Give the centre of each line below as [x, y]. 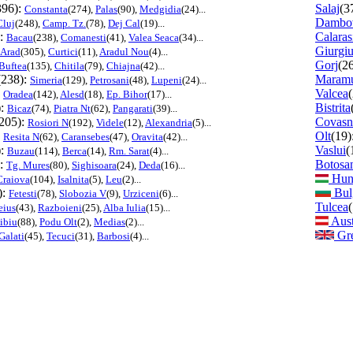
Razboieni [60, 207]
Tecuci [61, 236]
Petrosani [110, 80]
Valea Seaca [154, 37]
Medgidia [160, 9]
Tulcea [332, 206]
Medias [110, 221]
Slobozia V [83, 193]
